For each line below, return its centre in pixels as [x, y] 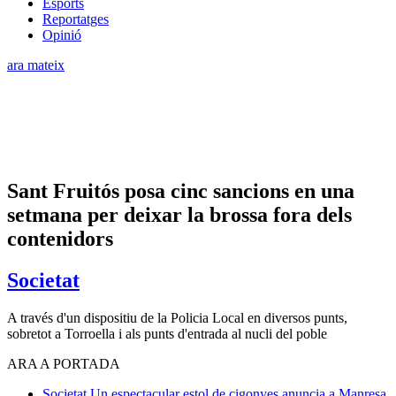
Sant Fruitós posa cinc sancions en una [181, 190]
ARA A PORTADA [64, 363]
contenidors [60, 238]
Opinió [62, 34]
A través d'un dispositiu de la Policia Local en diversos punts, [177, 317]
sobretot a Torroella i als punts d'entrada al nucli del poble [167, 333]
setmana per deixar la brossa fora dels [179, 214]
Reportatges [76, 19]
